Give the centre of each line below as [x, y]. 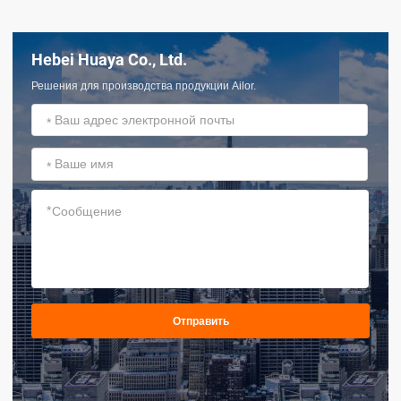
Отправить [200, 321]
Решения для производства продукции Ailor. [144, 86]
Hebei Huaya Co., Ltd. [109, 60]
